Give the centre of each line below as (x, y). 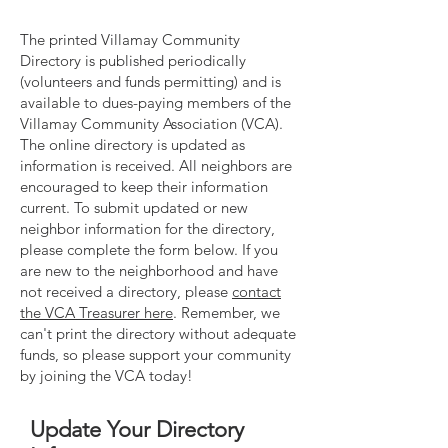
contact (256, 291)
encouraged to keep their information (144, 186)
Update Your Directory (137, 429)
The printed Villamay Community (130, 39)
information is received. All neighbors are (156, 165)
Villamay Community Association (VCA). (151, 123)
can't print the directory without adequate (158, 333)
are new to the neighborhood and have (149, 270)
